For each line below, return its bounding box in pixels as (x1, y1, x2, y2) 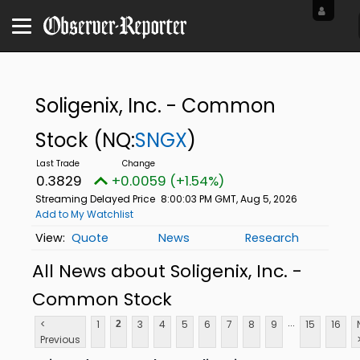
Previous (40, 333, 80, 347)
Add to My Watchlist (35, 207, 133, 221)
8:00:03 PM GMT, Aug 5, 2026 (160, 192, 297, 206)
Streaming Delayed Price (35, 192, 155, 206)
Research (245, 230, 300, 247)
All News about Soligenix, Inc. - (32, 258, 302, 284)
